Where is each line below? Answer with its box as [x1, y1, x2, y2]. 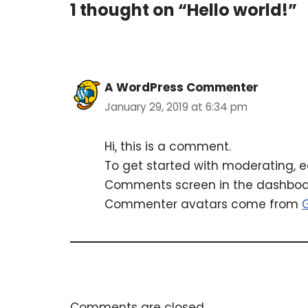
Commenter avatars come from [104, 196, 302, 213]
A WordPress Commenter [104, 79, 258, 96]
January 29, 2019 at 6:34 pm [104, 100, 247, 115]
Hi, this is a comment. [104, 138, 231, 155]
